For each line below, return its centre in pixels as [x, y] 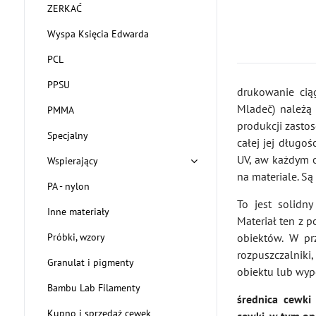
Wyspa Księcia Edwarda [98, 34]
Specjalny [67, 135]
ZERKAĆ [64, 8]
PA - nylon [68, 186]
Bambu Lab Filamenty [93, 288]
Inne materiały [78, 212]
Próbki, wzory [76, 237]
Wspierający [72, 161]
